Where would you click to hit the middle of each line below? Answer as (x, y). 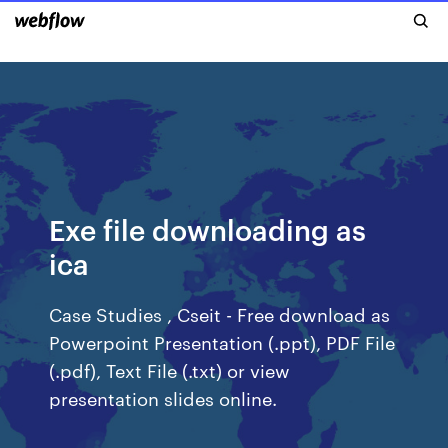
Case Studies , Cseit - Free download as (220, 313)
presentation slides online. (163, 397)
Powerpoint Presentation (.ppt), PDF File (222, 341)
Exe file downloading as (208, 228)
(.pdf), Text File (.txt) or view (170, 369)
